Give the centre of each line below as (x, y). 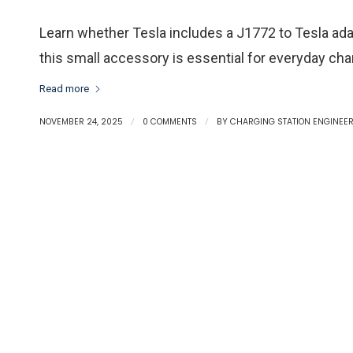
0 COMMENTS (170, 122)
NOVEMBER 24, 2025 (81, 122)
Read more (64, 88)
